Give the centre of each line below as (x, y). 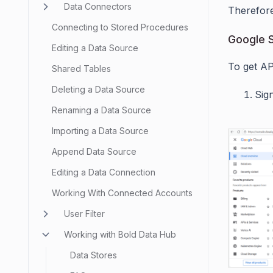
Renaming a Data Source (101, 110)
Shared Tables (81, 69)
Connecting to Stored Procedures (120, 27)
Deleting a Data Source (98, 89)
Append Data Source (94, 151)
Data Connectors (98, 6)
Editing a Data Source (95, 48)
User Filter (84, 214)
